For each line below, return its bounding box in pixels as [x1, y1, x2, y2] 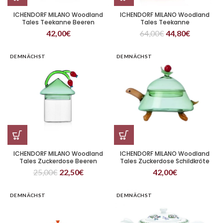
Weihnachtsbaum [137, 25, 193, 34]
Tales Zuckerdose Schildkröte [120, 157, 210, 165]
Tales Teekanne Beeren [22, 18, 95, 26]
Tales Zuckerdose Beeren [19, 157, 97, 165]
